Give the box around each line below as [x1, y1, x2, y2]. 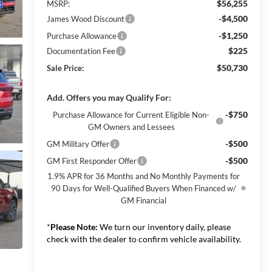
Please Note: [50, 221, 98, 232]
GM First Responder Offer [46, 155, 137, 166]
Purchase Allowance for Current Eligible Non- [53, 109, 210, 120]
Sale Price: [46, 63, 84, 73]
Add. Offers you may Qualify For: [46, 92, 171, 103]
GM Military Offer [46, 138, 109, 149]
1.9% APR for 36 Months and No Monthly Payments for [47, 171, 240, 181]
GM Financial [121, 195, 167, 205]
